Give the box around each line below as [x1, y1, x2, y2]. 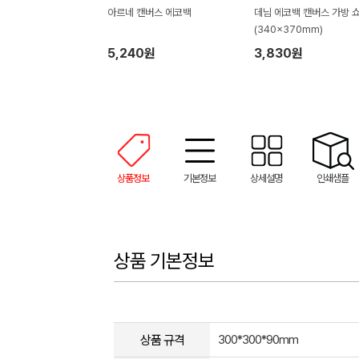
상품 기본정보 [114, 249, 214, 272]
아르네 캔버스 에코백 [107, 6, 192, 18]
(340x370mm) [253, 23, 323, 35]
